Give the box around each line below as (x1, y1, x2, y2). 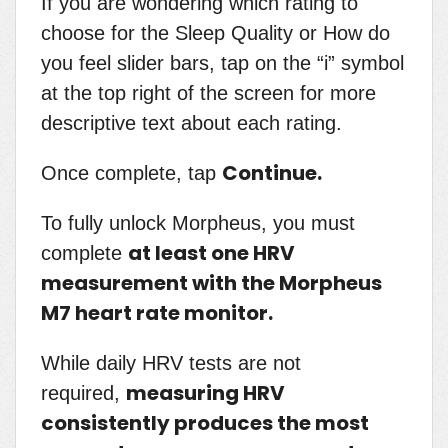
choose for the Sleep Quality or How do (41, 22, 390, 45)
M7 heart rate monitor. (41, 299, 273, 328)
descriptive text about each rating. (41, 112, 342, 135)
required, (41, 382, 126, 405)
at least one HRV (128, 239, 295, 268)
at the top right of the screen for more (41, 82, 376, 105)
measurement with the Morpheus (41, 269, 382, 298)
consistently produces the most (41, 409, 369, 438)
